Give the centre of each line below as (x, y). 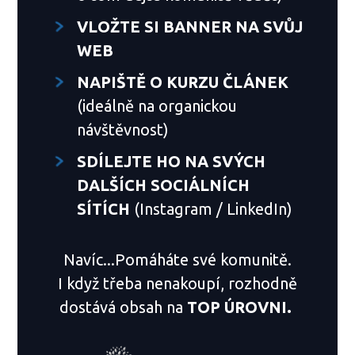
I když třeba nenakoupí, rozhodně (177, 283)
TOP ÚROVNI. (239, 307)
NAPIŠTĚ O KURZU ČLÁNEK (183, 82)
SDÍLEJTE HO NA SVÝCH (172, 161)
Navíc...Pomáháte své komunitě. (177, 259)
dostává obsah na (123, 307)
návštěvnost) (125, 129)
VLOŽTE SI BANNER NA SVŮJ (190, 26)
